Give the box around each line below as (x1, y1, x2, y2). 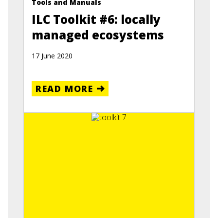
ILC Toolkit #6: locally (32, 11, 161, 28)
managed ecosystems (32, 27, 164, 43)
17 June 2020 (32, 51, 73, 61)
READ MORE (36, 83, 93, 95)
